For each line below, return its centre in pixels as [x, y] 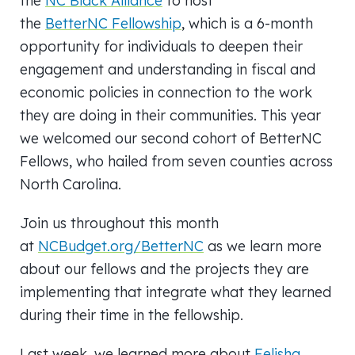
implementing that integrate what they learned [176, 292]
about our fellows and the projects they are [164, 269]
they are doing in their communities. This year [170, 115]
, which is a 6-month [247, 23]
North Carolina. [71, 184]
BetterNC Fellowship [113, 23]
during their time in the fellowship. [132, 315]
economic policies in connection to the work [166, 92]
